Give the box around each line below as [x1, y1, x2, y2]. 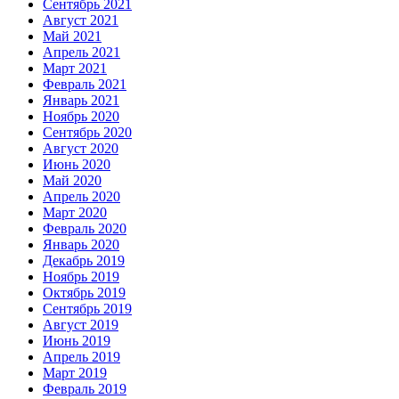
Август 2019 [43, 316, 118, 332]
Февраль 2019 [43, 380, 126, 396]
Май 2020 [43, 172, 102, 188]
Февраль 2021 [43, 76, 126, 92]
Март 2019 [43, 364, 107, 380]
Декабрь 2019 [43, 252, 125, 268]
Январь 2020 [43, 236, 119, 252]
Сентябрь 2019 [43, 300, 132, 316]
